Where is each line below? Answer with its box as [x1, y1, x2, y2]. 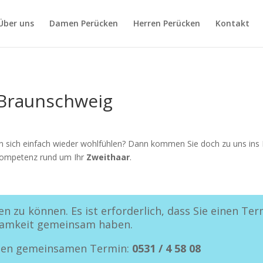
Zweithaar [86, 151, 130, 163]
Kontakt [215, 18, 249, 29]
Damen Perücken [49, 18, 118, 29]
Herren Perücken [133, 18, 200, 29]
